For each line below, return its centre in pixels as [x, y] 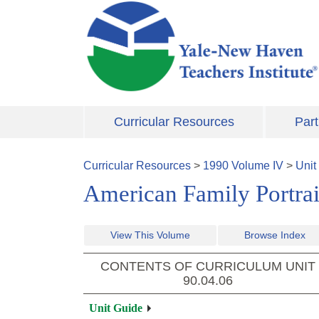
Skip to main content [135, 8]
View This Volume [150, 235]
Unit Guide [116, 308]
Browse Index [275, 235]
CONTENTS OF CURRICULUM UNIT [208, 267]
